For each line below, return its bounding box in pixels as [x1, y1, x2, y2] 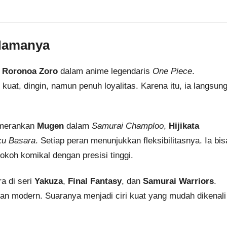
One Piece [153, 66, 192, 77]
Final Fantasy [68, 176, 122, 186]
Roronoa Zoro [2, 66, 58, 77]
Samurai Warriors [143, 176, 214, 186]
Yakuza [34, 176, 63, 186]
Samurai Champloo [92, 121, 164, 131]
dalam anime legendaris [58, 66, 153, 77]
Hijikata [169, 121, 199, 131]
